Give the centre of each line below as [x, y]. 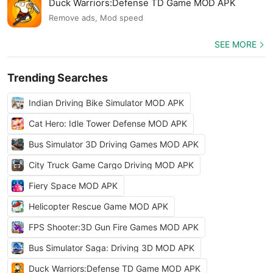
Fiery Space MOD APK [73, 186]
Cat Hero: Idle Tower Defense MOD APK [108, 123]
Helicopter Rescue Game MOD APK [98, 206]
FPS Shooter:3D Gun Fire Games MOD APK [114, 227]
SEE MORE [236, 44]
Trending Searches [58, 78]
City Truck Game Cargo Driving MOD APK [111, 165]
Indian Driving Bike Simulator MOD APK [106, 103]
